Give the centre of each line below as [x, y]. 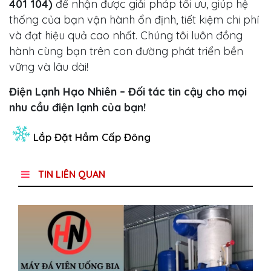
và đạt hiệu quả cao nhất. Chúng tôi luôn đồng [126, 36]
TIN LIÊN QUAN [70, 175]
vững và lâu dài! [49, 67]
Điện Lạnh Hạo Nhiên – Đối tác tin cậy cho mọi [128, 92]
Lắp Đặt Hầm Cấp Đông [92, 137]
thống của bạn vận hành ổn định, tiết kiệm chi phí [134, 20]
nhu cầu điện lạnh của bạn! [77, 108]
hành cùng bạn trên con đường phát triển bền [126, 51]
